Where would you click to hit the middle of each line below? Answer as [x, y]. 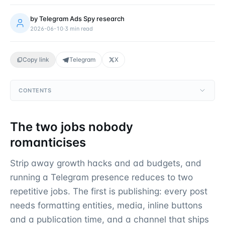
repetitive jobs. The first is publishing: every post [109, 191]
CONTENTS [35, 90]
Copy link [36, 60]
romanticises [48, 142]
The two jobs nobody [72, 127]
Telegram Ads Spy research [82, 18]
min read [81, 28]
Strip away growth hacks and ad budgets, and [106, 163]
